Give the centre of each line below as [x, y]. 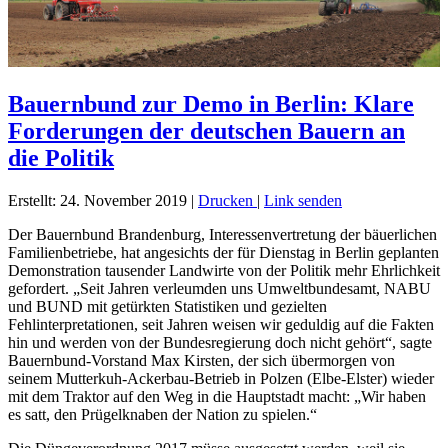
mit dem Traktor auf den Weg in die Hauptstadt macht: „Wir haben [217, 396]
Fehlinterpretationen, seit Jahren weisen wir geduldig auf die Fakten [221, 324]
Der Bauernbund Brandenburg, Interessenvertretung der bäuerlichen [222, 234]
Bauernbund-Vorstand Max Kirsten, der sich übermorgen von [201, 360]
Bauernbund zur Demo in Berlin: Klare [211, 103]
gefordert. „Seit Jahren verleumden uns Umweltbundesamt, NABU [219, 288]
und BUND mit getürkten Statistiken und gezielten [167, 306]
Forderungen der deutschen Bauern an [206, 130]
